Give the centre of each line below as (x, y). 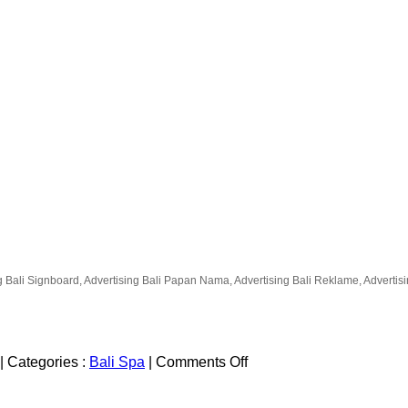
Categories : (48, 362)
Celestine (278, 377)
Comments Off (202, 362)
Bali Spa (117, 362)
